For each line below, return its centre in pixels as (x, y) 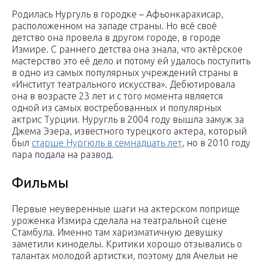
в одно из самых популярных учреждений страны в (125, 73)
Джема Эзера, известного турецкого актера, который (129, 131)
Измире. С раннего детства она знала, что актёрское (127, 49)
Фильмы (40, 183)
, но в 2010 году (216, 143)
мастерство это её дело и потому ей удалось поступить (131, 61)
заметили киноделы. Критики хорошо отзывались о (127, 244)
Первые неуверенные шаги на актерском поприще (126, 209)
